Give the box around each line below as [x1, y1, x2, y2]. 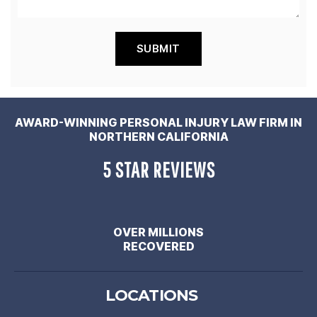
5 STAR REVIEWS [102, 157, 215, 182]
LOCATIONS [105, 285, 197, 305]
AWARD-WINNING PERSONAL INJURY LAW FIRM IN [15, 115, 302, 129]
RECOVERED [122, 238, 195, 253]
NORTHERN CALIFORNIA [88, 129, 229, 144]
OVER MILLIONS [113, 224, 204, 239]
